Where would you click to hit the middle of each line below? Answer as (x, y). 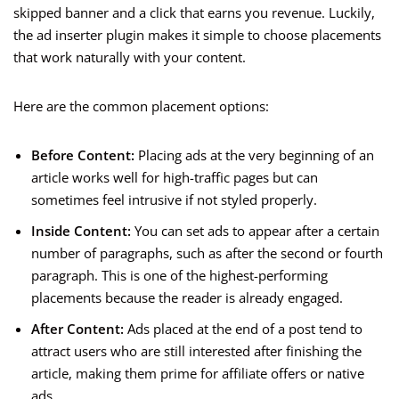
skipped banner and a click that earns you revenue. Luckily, (194, 13)
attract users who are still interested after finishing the (196, 351)
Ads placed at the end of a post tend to (243, 329)
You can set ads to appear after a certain (255, 231)
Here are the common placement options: (141, 106)
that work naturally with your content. (130, 57)
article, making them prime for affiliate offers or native (198, 374)
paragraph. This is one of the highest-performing (179, 276)
